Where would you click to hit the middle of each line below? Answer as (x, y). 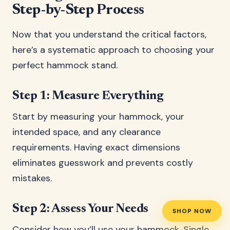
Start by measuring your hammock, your (98, 117)
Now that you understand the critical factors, (109, 34)
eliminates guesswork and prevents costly (103, 163)
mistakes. (32, 178)
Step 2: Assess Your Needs (80, 209)
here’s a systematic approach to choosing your (113, 50)
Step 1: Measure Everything (88, 96)
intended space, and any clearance (87, 132)
